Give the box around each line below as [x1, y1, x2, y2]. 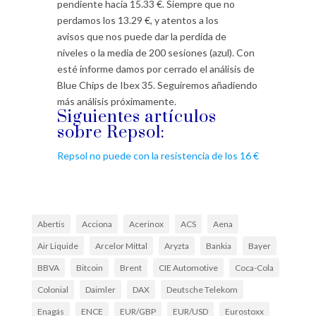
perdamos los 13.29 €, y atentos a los [56, 14, 219, 27]
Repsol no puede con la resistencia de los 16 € [56, 150, 259, 162]
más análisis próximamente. [56, 95, 176, 108]
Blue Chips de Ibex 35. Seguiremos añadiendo [56, 79, 257, 92]
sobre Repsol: [56, 122, 165, 144]
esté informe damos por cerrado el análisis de [56, 63, 255, 75]
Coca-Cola [234, 262, 274, 274]
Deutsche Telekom [166, 284, 238, 296]
